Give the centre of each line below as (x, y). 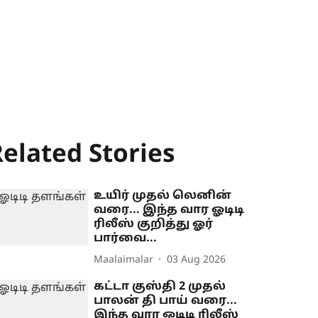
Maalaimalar (124, 260)
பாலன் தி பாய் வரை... (166, 301)
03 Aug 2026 (197, 260)
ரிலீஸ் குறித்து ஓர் (154, 224)
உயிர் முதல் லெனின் (163, 196)
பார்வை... (126, 238)
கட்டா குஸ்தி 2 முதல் (160, 287)
